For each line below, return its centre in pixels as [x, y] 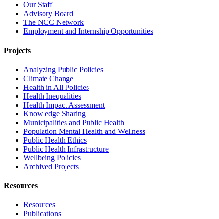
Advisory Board [48, 14]
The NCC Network [54, 22]
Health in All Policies [56, 87]
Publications [42, 214]
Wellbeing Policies [52, 157]
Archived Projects [51, 166]
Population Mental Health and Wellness [84, 131]
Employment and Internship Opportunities [88, 31]
